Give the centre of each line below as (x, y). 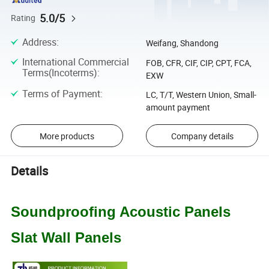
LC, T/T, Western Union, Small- (201, 94)
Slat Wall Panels (66, 237)
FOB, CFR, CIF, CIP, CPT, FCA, (198, 62)
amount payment (178, 107)
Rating (23, 18)
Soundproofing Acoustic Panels (121, 211)
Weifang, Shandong (182, 43)
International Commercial (75, 62)
